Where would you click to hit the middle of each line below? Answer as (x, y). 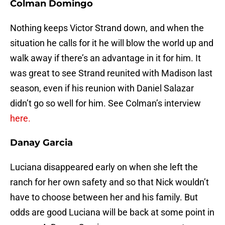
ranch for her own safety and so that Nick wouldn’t (109, 182)
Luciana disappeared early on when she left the (104, 167)
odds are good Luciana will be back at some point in (112, 212)
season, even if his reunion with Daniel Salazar (102, 88)
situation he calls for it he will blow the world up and (112, 43)
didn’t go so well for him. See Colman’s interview (105, 103)
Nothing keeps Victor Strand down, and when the (107, 28)
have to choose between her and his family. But (104, 197)
